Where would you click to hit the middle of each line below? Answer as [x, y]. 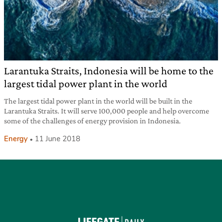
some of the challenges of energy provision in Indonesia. [92, 121]
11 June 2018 [57, 139]
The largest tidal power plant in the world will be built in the [98, 101]
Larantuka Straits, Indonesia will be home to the [109, 71]
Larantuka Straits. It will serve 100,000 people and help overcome [107, 111]
